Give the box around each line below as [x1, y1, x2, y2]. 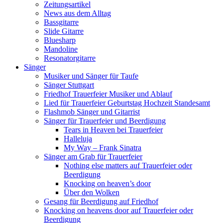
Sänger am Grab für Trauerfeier [44, 152, 142, 161]
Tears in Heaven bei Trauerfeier [64, 125, 163, 134]
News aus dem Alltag [44, 9, 111, 18]
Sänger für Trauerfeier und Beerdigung [44, 116, 166, 125]
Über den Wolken [64, 188, 119, 197]
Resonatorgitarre [44, 54, 96, 63]
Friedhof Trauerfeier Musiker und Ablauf [44, 90, 172, 99]
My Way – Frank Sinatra [64, 143, 141, 152]
